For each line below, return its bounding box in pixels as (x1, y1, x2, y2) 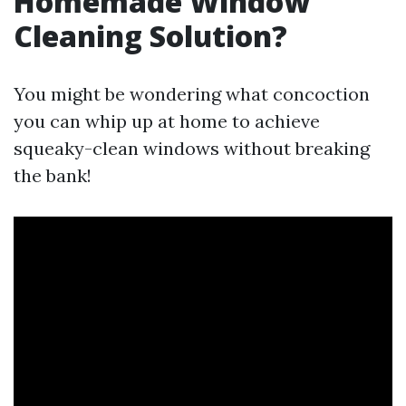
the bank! (14, 164, 92, 187)
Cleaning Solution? (14, 16, 287, 55)
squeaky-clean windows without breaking (14, 137, 370, 159)
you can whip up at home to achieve (14, 110, 320, 132)
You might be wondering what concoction (14, 82, 370, 105)
